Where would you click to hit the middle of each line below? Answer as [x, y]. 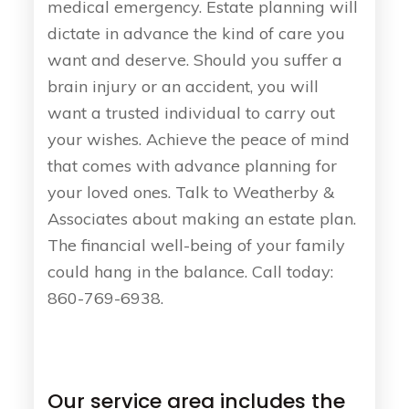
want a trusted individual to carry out [192, 112]
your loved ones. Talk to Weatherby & [191, 192]
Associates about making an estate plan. [202, 218]
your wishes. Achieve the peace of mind [199, 139]
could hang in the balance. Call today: [191, 271]
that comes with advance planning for [193, 165]
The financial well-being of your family [197, 245]
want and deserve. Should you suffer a [195, 59]
